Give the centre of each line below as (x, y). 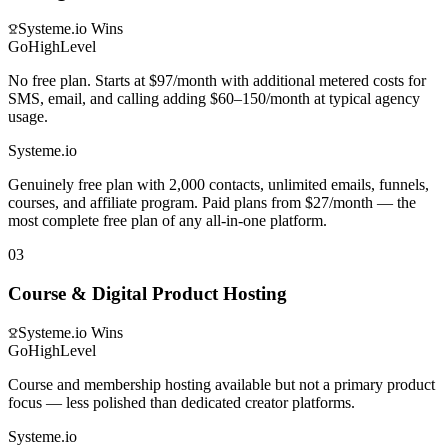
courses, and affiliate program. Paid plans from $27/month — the (212, 203)
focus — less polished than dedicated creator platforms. (181, 402)
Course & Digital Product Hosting (147, 294)
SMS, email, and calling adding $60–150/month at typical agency (214, 99)
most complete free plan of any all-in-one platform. (167, 221)
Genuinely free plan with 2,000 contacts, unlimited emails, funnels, (218, 185)
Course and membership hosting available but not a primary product (221, 384)
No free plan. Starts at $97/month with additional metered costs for (217, 81)
